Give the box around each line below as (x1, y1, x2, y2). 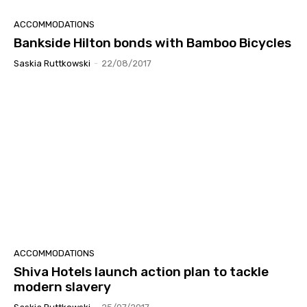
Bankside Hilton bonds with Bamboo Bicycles (14, 35, 291, 51)
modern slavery (14, 279, 111, 295)
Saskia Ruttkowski (14, 58, 90, 69)
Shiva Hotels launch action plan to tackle (14, 264, 269, 280)
